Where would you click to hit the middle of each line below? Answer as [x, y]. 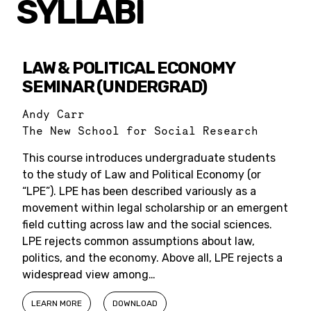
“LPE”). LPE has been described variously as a [139, 191]
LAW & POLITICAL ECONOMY [128, 68]
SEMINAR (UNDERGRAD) [115, 87]
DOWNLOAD [135, 303]
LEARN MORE [57, 303]
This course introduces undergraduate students [149, 158]
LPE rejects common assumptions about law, [138, 241]
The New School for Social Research [140, 131]
